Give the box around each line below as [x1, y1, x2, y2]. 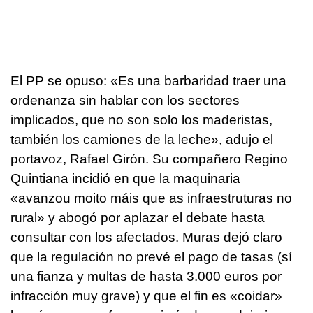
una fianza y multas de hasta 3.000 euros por [10, 268, 282, 284]
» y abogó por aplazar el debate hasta [37, 210, 265, 225]
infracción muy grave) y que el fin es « [10, 288, 238, 303]
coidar [238, 288, 275, 303]
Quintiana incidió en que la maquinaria [10, 170, 240, 186]
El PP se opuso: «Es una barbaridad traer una [10, 73, 286, 88]
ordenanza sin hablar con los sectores [10, 92, 240, 108]
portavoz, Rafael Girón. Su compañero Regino [10, 151, 288, 166]
